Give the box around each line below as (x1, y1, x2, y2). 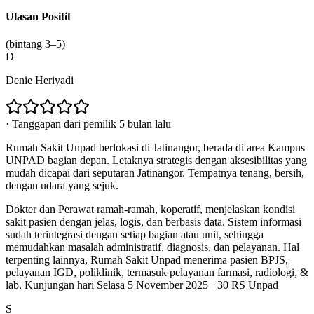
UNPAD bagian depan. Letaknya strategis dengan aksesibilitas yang (6, 154, 307, 167)
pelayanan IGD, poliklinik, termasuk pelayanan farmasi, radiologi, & (6, 266, 308, 279)
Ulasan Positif (6, 10, 71, 22)
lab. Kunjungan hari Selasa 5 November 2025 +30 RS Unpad (6, 279, 278, 292)
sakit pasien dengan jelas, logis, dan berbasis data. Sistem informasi (6, 216, 301, 228)
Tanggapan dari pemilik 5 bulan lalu (12, 118, 171, 130)
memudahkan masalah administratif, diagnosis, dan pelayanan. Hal (6, 241, 299, 254)
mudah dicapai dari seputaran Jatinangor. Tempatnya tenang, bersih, (6, 167, 304, 179)
